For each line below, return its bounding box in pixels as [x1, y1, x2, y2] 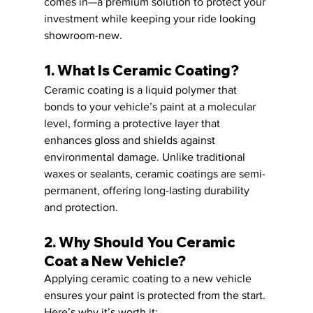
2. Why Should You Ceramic [43, 233, 238, 251]
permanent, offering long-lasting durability [43, 184, 252, 196]
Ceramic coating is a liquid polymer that [43, 83, 240, 96]
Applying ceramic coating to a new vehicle [43, 272, 254, 284]
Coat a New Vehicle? [43, 252, 186, 270]
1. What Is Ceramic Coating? [43, 61, 239, 79]
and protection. [43, 201, 118, 213]
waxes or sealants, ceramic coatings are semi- [43, 167, 265, 180]
